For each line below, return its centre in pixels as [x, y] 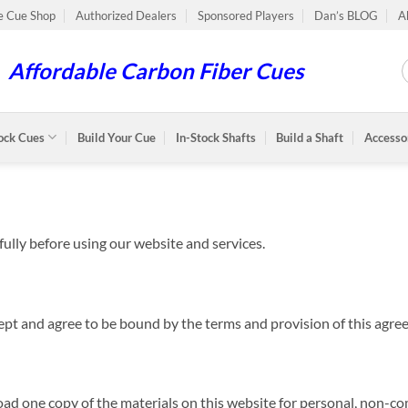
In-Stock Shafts [216, 137]
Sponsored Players [245, 15]
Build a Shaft [310, 137]
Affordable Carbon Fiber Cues [156, 71]
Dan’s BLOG [346, 15]
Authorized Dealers [127, 15]
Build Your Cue [116, 137]
